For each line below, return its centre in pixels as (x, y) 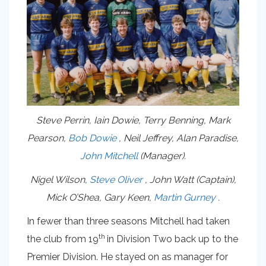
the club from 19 (63, 239)
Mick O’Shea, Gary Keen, (100, 197)
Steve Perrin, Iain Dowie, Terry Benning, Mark (133, 120)
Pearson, (48, 138)
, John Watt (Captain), (189, 179)
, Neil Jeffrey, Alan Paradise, (178, 138)
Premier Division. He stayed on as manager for (127, 256)
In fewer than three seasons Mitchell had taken (128, 221)
